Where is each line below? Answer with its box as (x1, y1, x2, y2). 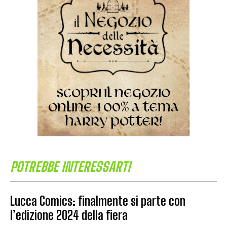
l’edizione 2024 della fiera (10, 207, 128, 222)
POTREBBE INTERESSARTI (10, 158, 130, 175)
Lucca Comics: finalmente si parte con (10, 193, 185, 208)
